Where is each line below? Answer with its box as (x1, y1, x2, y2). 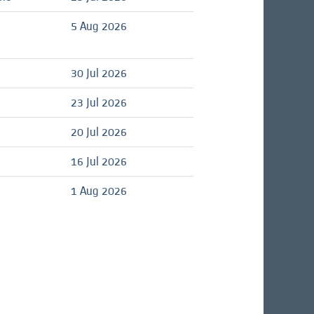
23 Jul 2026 (71, 93, 127, 111)
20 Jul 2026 (71, 123, 127, 141)
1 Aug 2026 (71, 182, 127, 200)
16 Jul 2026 (71, 152, 127, 170)
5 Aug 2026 (71, 17, 127, 35)
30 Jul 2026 (71, 64, 127, 82)
